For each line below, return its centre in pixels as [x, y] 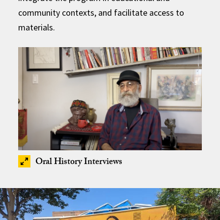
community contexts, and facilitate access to [101, 12]
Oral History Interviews [79, 163]
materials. [37, 27]
